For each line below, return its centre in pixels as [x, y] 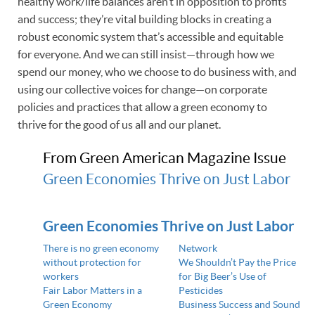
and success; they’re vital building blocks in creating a [144, 19]
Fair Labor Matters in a [92, 290]
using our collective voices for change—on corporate [142, 89]
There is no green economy [101, 248]
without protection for [92, 262]
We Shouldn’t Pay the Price [237, 262]
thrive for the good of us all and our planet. [119, 124]
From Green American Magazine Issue [164, 157]
